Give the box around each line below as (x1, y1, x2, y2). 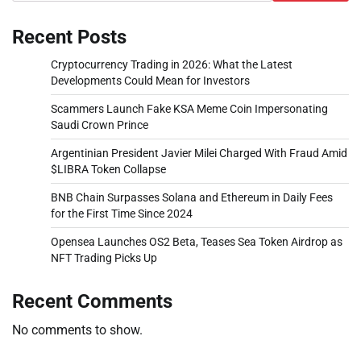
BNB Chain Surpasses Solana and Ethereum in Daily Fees (51, 190, 333, 204)
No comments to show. (12, 322, 143, 338)
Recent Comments (12, 289, 172, 313)
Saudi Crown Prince (51, 118, 148, 131)
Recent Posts (12, 25, 127, 48)
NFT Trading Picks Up (51, 251, 157, 264)
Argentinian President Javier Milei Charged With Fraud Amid (51, 146, 347, 160)
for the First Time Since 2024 (51, 206, 193, 220)
